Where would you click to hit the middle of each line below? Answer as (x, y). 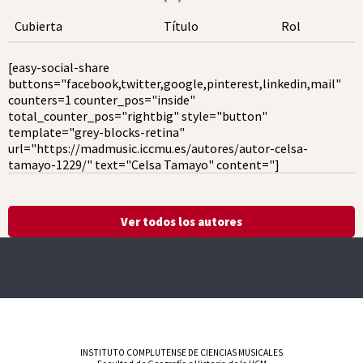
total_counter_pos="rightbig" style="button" (138, 116)
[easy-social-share (59, 67)
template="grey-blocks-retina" (96, 132)
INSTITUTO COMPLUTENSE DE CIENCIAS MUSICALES (181, 352)
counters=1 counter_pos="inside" (102, 100)
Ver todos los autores (181, 222)
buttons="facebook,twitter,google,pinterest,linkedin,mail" (175, 83)
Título (181, 26)
